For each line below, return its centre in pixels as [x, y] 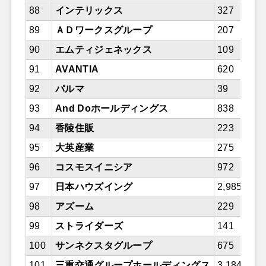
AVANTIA [77, 69]
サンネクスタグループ [104, 246]
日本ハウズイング [94, 187]
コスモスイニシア [94, 167]
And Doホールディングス [112, 109]
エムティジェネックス [104, 50]
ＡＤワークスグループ [104, 30]
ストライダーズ [89, 226]
